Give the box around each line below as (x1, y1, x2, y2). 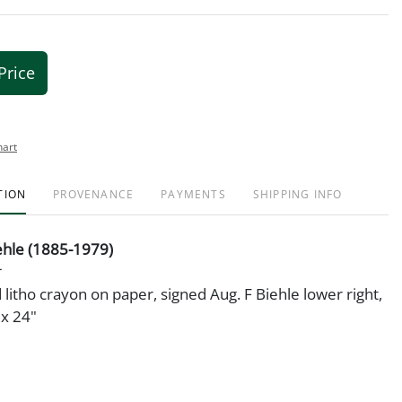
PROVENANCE (53, 186, 135, 202)
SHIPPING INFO (252, 186, 343, 202)
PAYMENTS (161, 186, 226, 202)
